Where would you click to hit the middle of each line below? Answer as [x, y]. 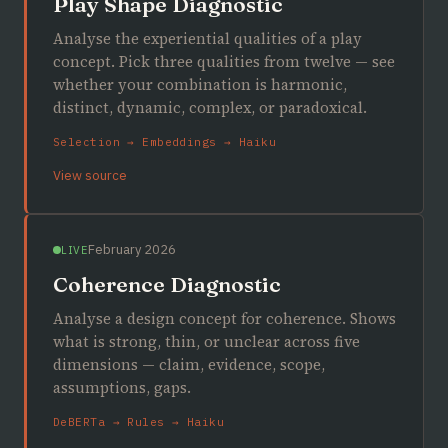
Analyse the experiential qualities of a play [207, 38]
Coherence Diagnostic [167, 284]
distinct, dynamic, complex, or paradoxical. [210, 107]
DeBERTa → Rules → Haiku [139, 422]
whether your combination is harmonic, [200, 84]
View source [90, 175]
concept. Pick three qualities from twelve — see [224, 61]
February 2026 [131, 249]
